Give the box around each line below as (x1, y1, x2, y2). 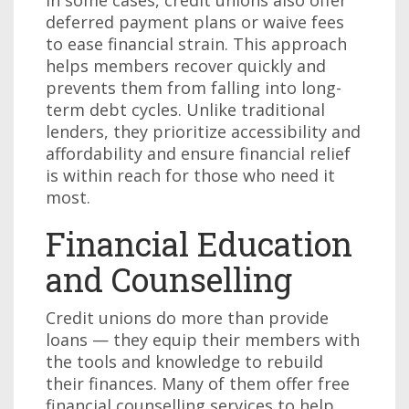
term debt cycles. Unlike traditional (46, 99, 325, 121)
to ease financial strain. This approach (46, 33, 347, 55)
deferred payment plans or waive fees (46, 11, 344, 33)
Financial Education (46, 222, 352, 266)
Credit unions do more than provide (46, 307, 329, 329)
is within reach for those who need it (46, 164, 335, 186)
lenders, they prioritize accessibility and (46, 121, 361, 142)
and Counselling (46, 257, 292, 301)
